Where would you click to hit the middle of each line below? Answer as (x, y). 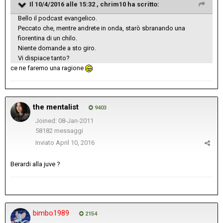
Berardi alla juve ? (35, 164)
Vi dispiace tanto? (44, 58)
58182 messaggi (59, 131)
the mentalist (56, 107)
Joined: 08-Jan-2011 (64, 121)
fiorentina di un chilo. (48, 38)
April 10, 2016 (75, 143)
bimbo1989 (51, 213)
